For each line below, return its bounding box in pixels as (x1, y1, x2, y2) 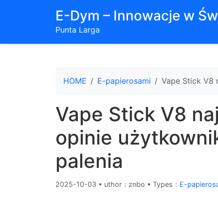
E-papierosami (97, 76, 151, 86)
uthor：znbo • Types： (104, 180, 180, 188)
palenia (55, 149, 123, 173)
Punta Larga (55, 25, 100, 35)
